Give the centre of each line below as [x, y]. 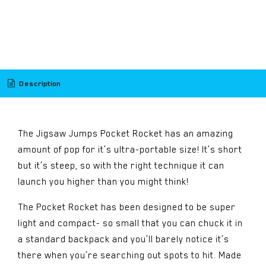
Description [39, 83]
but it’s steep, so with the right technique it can [121, 165]
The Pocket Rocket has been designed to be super [127, 207]
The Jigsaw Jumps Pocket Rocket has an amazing [126, 133]
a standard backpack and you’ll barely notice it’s [123, 239]
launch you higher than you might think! [103, 181]
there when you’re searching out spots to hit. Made [130, 255]
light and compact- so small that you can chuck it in [130, 223]
